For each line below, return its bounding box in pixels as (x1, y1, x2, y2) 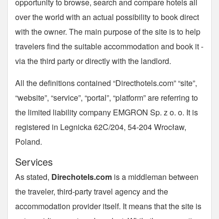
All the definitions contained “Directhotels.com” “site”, (15, 77, 197, 88)
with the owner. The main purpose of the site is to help (15, 26, 200, 37)
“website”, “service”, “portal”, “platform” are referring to (15, 92, 198, 103)
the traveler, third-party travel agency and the (15, 186, 168, 197)
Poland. (15, 136, 42, 147)
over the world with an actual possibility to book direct (15, 11, 199, 22)
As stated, (15, 171, 51, 182)
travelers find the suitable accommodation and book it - (15, 41, 203, 52)
